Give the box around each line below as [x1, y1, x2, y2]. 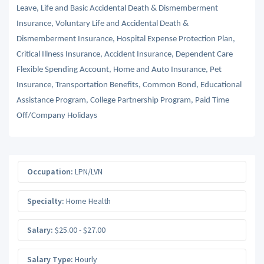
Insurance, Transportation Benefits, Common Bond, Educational [16, 80, 242, 90]
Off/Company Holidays [16, 111, 97, 120]
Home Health [64, 195, 111, 206]
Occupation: [27, 166, 73, 177]
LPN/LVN [73, 166, 103, 177]
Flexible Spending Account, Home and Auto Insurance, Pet [16, 65, 222, 74]
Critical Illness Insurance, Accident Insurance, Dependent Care [16, 49, 233, 59]
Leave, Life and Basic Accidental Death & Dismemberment [16, 4, 218, 13]
